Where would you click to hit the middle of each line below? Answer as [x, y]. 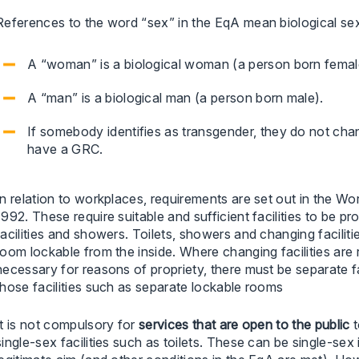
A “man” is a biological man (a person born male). [175, 98]
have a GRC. [65, 149]
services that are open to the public [244, 325]
